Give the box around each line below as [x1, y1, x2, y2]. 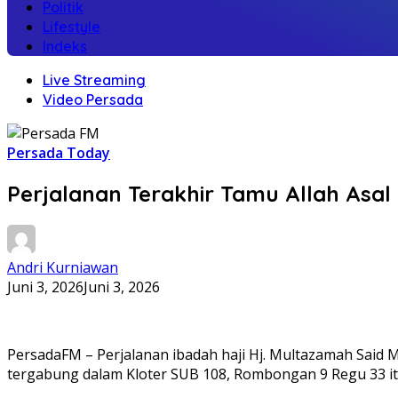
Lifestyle [43, 18, 100, 36]
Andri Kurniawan [7, 257, 118, 277]
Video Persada [43, 91, 143, 108]
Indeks [43, 37, 87, 55]
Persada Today [7, 143, 110, 163]
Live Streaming [43, 71, 146, 89]
